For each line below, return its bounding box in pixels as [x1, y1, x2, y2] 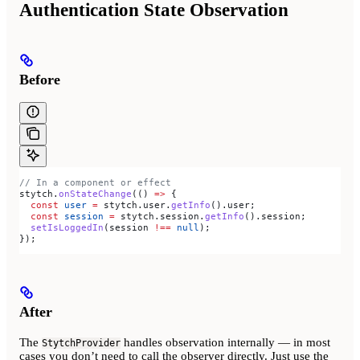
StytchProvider [42, 337, 121, 349]
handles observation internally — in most [121, 335, 330, 349]
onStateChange [59, 188, 132, 200]
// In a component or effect [19, 177, 171, 189]
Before [19, 71, 60, 88]
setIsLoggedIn [19, 222, 104, 234]
